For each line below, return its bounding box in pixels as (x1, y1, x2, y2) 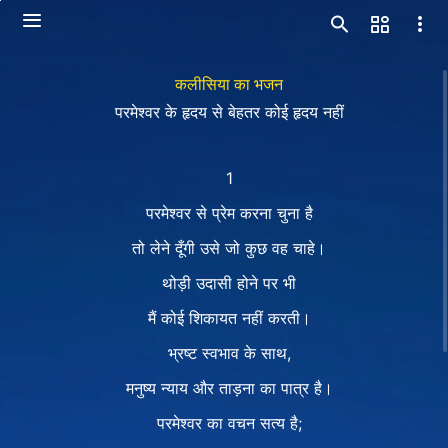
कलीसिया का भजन (175, 74, 283, 94)
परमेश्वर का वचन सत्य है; (156, 413, 302, 433)
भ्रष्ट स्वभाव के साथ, (167, 343, 291, 363)
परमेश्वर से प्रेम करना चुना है (145, 203, 313, 223)
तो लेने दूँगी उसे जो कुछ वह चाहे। (132, 238, 326, 258)
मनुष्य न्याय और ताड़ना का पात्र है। (125, 378, 333, 398)
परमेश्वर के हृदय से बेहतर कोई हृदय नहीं (114, 102, 344, 122)
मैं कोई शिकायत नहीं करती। (147, 308, 311, 328)
